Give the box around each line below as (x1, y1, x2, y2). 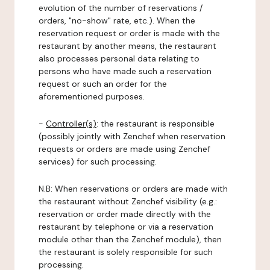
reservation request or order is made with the (39, 28, 220, 39)
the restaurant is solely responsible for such (39, 246, 213, 257)
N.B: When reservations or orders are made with (39, 183, 228, 194)
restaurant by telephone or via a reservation (39, 221, 213, 232)
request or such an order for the (39, 78, 167, 89)
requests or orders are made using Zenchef (39, 143, 210, 154)
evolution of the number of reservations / (39, 2, 202, 13)
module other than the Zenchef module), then (39, 234, 222, 245)
